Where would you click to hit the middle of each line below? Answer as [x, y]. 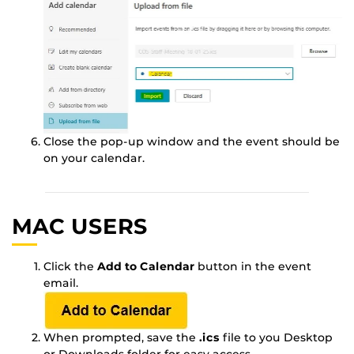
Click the [70, 267]
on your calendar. [94, 158]
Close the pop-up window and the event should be [192, 141]
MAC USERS [80, 226]
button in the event [253, 267]
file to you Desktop [276, 338]
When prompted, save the [121, 338]
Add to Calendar [146, 267]
